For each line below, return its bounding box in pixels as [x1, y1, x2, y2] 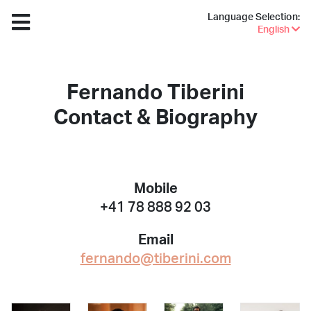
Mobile [133, 182, 178, 196]
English [258, 25, 292, 35]
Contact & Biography [53, 108, 258, 128]
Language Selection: [208, 12, 300, 22]
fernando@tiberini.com [80, 252, 231, 266]
